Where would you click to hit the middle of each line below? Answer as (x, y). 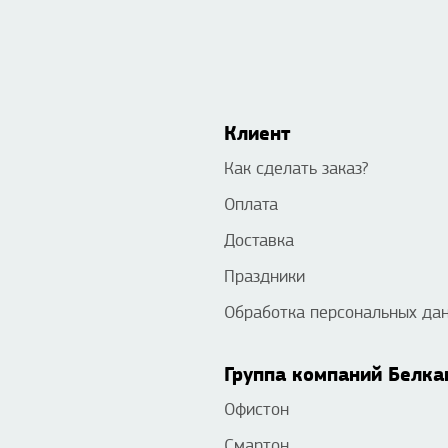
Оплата (251, 205)
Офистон (256, 410)
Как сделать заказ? (296, 169)
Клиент (257, 134)
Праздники (264, 277)
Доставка (259, 241)
